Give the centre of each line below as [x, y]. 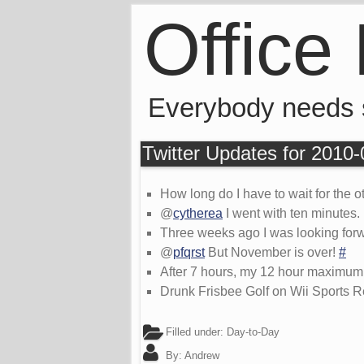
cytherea [198, 213]
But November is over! [272, 252]
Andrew [202, 355]
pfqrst [189, 252]
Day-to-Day [253, 331]
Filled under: [195, 331]
